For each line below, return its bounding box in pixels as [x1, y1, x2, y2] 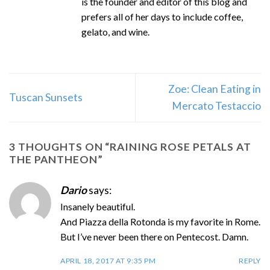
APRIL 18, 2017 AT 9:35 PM [60, 256, 156, 265]
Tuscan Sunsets [9, 91, 83, 104]
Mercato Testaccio [172, 99, 261, 113]
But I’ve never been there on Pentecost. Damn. [60, 230, 248, 242]
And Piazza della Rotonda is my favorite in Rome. [60, 215, 260, 227]
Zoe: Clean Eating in [168, 83, 261, 96]
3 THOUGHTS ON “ [9, 140, 110, 154]
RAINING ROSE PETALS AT [110, 140, 251, 154]
